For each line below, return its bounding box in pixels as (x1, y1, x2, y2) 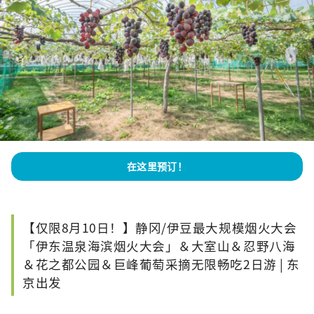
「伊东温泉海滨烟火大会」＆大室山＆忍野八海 (22, 237, 296, 255)
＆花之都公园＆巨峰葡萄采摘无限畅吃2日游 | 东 (22, 255, 300, 273)
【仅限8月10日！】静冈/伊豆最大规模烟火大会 (22, 219, 297, 237)
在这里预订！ (126, 159, 188, 174)
